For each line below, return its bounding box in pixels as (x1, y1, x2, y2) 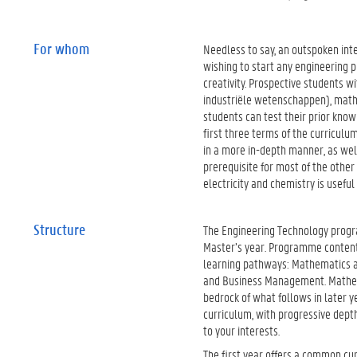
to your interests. (203, 322, 280, 339)
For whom (33, 38, 89, 58)
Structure (33, 220, 85, 239)
